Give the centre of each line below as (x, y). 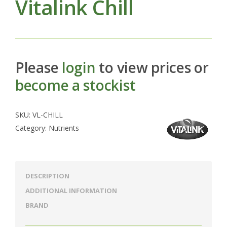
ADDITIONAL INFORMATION (71, 190)
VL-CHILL (48, 115)
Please (39, 67)
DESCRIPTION (47, 176)
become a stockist (75, 85)
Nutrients (64, 128)
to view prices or (152, 67)
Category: (32, 128)
